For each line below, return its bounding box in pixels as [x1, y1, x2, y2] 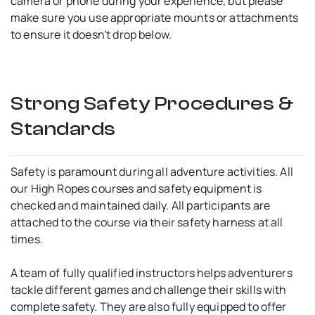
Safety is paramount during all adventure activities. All [11, 163, 293, 179]
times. [11, 231, 43, 247]
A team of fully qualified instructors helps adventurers [11, 264, 292, 281]
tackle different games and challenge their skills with [11, 281, 287, 297]
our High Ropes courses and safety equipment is [11, 180, 262, 196]
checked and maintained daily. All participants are [11, 197, 271, 213]
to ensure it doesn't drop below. [11, 26, 172, 42]
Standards [11, 117, 117, 140]
